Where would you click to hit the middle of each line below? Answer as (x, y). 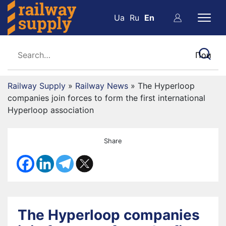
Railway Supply (37, 86)
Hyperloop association (51, 110)
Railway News (102, 86)
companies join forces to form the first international (106, 98)
